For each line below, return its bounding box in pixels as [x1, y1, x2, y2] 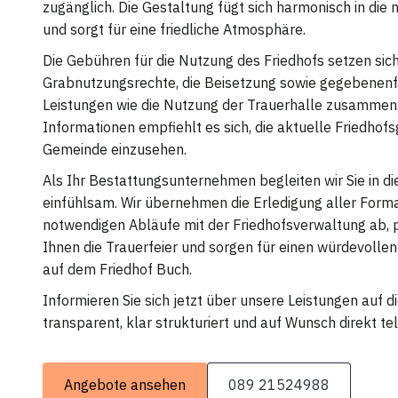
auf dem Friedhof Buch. [43, 259, 192, 278]
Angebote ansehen [64, 375, 186, 394]
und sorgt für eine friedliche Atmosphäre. [43, 20, 306, 38]
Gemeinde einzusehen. [43, 139, 187, 158]
